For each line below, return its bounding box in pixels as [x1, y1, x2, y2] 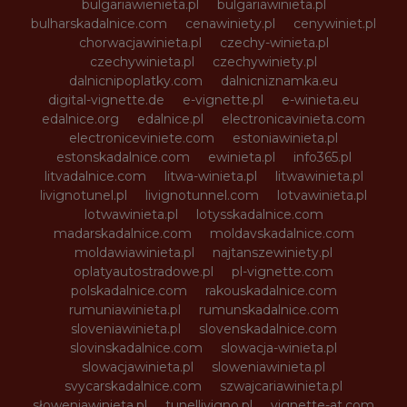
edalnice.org [42, 111, 119, 127]
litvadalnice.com [44, 168, 146, 184]
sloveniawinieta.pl [70, 321, 181, 337]
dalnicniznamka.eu [221, 73, 338, 89]
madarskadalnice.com [53, 225, 192, 242]
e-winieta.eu [282, 92, 359, 108]
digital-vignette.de [48, 92, 164, 108]
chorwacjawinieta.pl [78, 35, 202, 51]
